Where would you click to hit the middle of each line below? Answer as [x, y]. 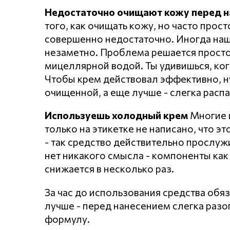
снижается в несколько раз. [109, 169]
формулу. [67, 218]
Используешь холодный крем [116, 115]
